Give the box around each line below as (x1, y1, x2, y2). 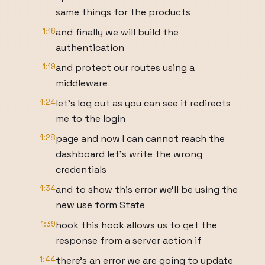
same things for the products (56, 6, 190, 18)
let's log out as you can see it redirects (56, 97, 231, 109)
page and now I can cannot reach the (56, 132, 225, 145)
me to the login (56, 112, 125, 125)
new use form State (56, 199, 145, 211)
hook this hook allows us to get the (56, 219, 217, 231)
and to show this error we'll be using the (56, 183, 238, 196)
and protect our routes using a (56, 62, 195, 74)
